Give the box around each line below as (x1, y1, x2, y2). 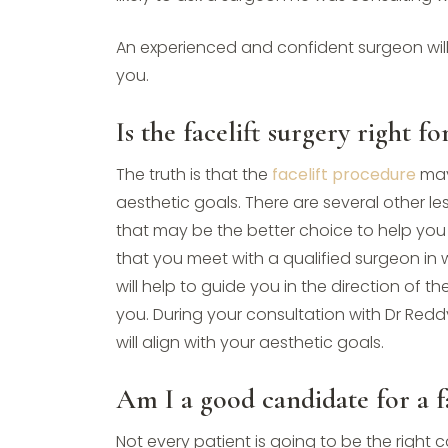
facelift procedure (272, 163, 416, 187)
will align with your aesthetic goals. (116, 331, 384, 355)
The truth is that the (116, 163, 272, 187)
